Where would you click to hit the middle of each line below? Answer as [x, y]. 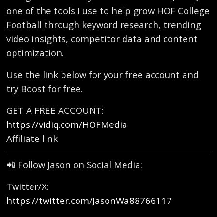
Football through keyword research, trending [104, 25]
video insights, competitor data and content [102, 39]
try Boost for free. [45, 88]
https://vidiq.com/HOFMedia [67, 124]
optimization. [35, 53]
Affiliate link [32, 138]
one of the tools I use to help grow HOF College [108, 11]
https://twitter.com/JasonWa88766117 [89, 200]
